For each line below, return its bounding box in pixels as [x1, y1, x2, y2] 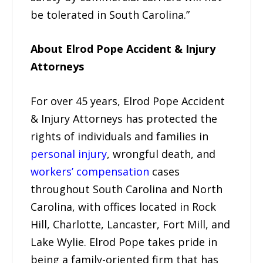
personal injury [31, 147, 107, 161]
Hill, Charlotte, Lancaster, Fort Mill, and [31, 217, 231, 232]
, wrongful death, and [107, 147, 216, 161]
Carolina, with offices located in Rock [31, 200, 217, 214]
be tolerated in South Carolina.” [31, 7, 190, 22]
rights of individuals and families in [31, 129, 209, 144]
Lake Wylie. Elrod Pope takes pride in [31, 235, 218, 249]
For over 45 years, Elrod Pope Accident [31, 94, 225, 109]
